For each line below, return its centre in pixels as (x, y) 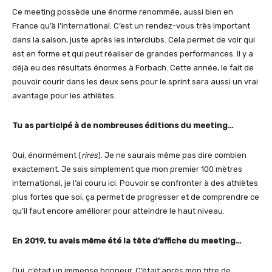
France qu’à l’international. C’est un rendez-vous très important (131, 26)
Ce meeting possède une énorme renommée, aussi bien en (123, 12)
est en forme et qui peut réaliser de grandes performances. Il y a (133, 54)
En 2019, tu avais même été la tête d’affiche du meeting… (127, 241)
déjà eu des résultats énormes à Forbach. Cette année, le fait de (133, 68)
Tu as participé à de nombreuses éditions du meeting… (123, 126)
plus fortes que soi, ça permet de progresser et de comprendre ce (136, 197)
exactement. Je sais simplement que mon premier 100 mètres (127, 169)
